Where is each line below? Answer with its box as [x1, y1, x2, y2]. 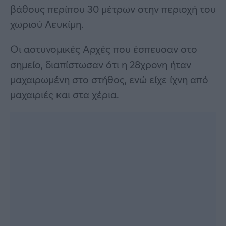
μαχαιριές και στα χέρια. [10, 87, 119, 101]
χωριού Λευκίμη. [10, 17, 84, 31]
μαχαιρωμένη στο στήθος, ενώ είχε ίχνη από [10, 72, 208, 86]
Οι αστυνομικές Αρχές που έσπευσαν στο [10, 42, 197, 56]
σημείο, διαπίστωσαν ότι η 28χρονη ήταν [10, 57, 191, 71]
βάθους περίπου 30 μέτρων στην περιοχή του [10, 2, 216, 16]
